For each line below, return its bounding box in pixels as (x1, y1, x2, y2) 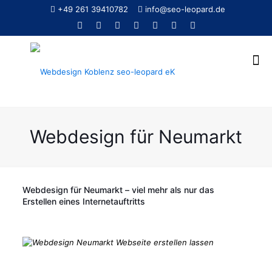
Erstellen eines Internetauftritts (22, 196, 145, 206)
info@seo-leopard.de (145, 4, 225, 14)
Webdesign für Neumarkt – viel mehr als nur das (22, 185, 214, 195)
